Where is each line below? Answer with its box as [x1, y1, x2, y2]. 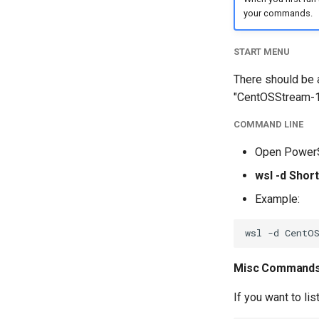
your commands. [243, 8, 313, 19]
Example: [255, 192, 300, 206]
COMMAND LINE [234, 118, 303, 130]
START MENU [234, 46, 290, 57]
